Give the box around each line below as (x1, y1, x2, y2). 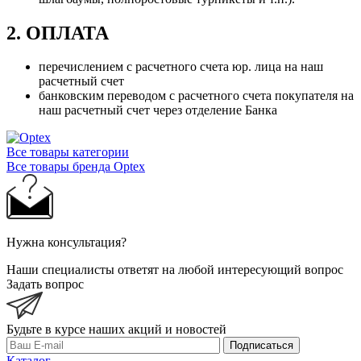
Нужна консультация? (6, 235, 127, 250)
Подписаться (230, 339, 293, 352)
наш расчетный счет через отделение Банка (39, 103, 277, 118)
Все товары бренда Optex (6, 160, 145, 174)
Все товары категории (6, 145, 129, 160)
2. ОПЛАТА (6, 22, 109, 44)
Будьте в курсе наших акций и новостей (6, 322, 226, 337)
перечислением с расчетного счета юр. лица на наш (39, 60, 323, 74)
